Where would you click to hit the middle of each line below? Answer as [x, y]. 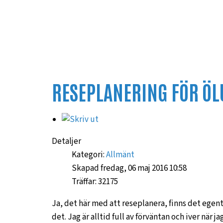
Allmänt [120, 155]
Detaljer [66, 141]
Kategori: [89, 155]
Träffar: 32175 [95, 182]
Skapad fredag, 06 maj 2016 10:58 [129, 168]
